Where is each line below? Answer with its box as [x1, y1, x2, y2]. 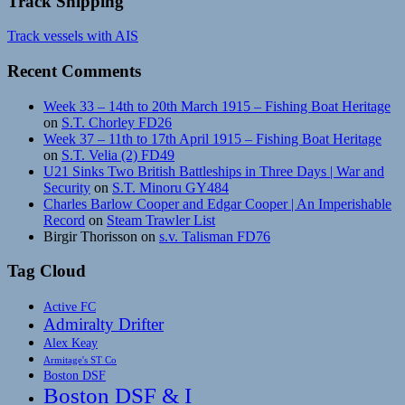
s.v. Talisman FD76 [159, 228, 270, 244]
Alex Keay [43, 335, 98, 351]
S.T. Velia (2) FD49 [61, 146, 174, 163]
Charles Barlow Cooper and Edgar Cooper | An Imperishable [43, 195, 391, 212]
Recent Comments [7, 61, 141, 80]
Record [43, 212, 85, 228]
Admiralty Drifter [43, 315, 164, 334]
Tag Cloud [7, 261, 86, 281]
